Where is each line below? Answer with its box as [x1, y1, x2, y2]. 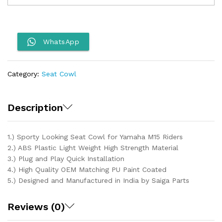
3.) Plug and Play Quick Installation [7, 155, 124, 163]
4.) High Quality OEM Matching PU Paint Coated [7, 166, 166, 173]
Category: [7, 70, 42, 78]
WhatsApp [43, 38, 79, 46]
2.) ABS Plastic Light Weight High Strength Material [7, 144, 178, 152]
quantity [7, 24, 34, 32]
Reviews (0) [7, 201, 65, 213]
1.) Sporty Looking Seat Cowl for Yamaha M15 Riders [7, 133, 183, 141]
